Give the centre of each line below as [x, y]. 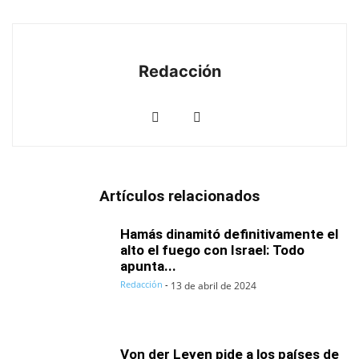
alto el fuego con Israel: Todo [212, 250]
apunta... [148, 266]
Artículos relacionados [179, 196]
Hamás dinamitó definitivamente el [229, 234]
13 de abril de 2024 [214, 286]
